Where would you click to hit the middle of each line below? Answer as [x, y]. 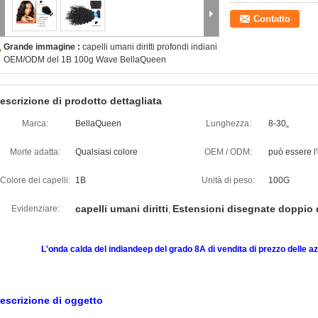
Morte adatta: [35, 152]
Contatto [272, 19]
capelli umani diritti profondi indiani [150, 47]
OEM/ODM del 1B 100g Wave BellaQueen [85, 60]
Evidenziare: [35, 209]
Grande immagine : [43, 47]
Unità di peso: [228, 180]
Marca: [35, 124]
